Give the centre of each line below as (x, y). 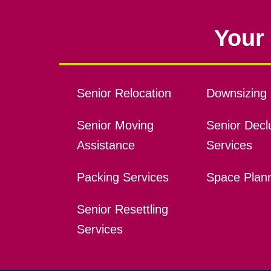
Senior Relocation (124, 93)
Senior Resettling (122, 209)
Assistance (106, 145)
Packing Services (122, 177)
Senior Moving (115, 125)
